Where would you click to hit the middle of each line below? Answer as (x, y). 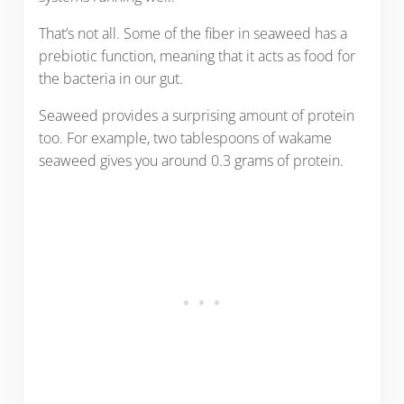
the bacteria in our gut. (110, 79)
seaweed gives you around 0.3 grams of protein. (191, 161)
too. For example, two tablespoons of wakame (185, 138)
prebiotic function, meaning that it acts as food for (197, 56)
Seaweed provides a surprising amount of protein (196, 116)
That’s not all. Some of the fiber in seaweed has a (193, 34)
